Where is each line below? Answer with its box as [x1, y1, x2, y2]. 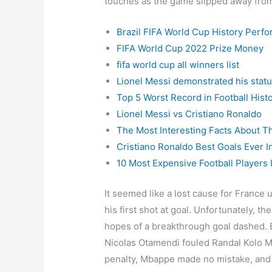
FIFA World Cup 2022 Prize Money [117, 42, 264, 54]
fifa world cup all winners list [117, 59, 240, 70]
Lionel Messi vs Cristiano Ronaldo [117, 108, 262, 120]
